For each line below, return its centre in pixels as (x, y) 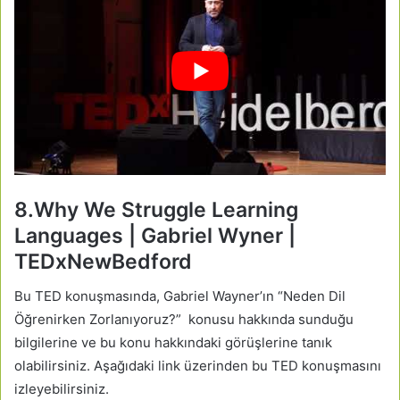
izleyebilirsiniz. (62, 389)
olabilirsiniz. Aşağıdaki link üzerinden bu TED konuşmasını (198, 366)
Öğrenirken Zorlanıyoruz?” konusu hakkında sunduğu (184, 320)
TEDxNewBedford (103, 261)
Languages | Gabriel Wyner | (155, 235)
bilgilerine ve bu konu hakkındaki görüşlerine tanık (173, 343)
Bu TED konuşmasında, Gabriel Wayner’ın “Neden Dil (180, 296)
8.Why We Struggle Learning (156, 209)
